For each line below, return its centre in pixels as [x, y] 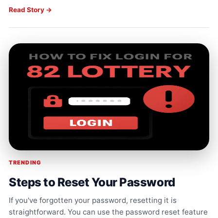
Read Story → [30, 10]
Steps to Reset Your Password [92, 182]
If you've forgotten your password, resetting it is [93, 200]
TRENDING [25, 163]
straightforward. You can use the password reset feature [108, 212]
